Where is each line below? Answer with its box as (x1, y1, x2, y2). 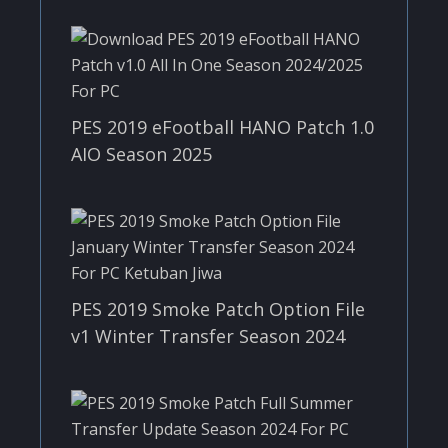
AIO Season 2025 (71, 141, 212, 166)
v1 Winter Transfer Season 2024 (71, 323, 345, 348)
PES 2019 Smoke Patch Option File (71, 296, 365, 321)
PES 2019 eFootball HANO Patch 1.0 (71, 114, 374, 139)
